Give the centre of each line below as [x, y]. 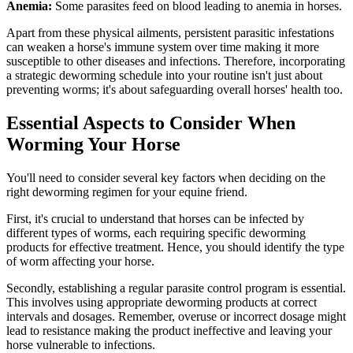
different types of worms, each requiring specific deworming [156, 232]
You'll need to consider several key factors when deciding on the [166, 177]
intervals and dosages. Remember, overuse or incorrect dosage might [176, 316]
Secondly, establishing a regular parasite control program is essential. [176, 288]
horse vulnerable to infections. [81, 344]
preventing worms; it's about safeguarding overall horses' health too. [175, 90]
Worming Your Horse [93, 144]
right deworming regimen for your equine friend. [127, 191]
